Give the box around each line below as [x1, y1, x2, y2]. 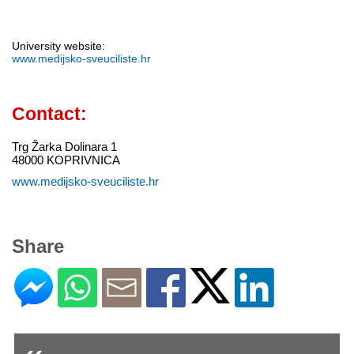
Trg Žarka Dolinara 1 [12, 139, 117, 153]
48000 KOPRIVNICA [12, 153, 120, 167]
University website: [12, 39, 105, 52]
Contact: [12, 104, 87, 124]
